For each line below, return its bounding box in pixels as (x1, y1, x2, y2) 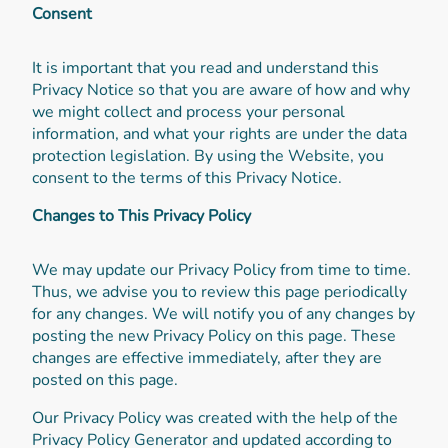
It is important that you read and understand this (32, 56, 379, 79)
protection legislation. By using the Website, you (32, 144, 384, 167)
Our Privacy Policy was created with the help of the (32, 406, 398, 429)
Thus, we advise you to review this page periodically (32, 280, 407, 303)
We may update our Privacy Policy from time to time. (32, 258, 411, 281)
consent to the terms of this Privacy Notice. (32, 166, 342, 189)
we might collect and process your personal (32, 100, 345, 123)
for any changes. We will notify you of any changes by (32, 302, 415, 325)
